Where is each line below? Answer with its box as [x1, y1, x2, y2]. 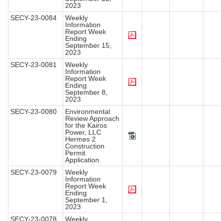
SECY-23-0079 [10, 168, 57, 177]
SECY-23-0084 [10, 14, 57, 22]
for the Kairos [65, 121, 107, 130]
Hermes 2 [65, 135, 96, 144]
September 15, [65, 41, 111, 50]
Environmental [65, 108, 110, 116]
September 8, [65, 88, 108, 97]
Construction [65, 142, 105, 150]
